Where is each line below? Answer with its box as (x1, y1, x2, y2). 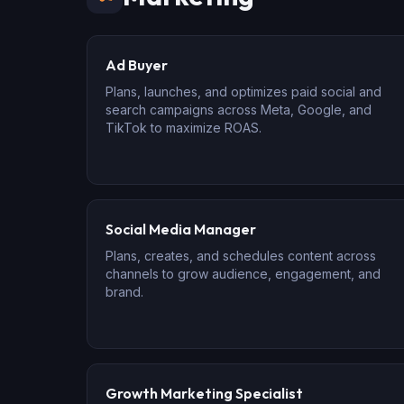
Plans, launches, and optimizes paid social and (106, 84, 381, 99)
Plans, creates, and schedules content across (106, 248, 376, 263)
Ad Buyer (106, 56, 168, 74)
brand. (106, 284, 143, 299)
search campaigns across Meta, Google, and (106, 102, 372, 117)
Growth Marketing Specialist (106, 384, 303, 402)
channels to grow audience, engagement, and (106, 266, 381, 281)
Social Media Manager (106, 220, 256, 238)
